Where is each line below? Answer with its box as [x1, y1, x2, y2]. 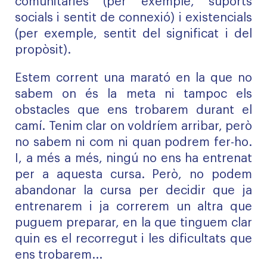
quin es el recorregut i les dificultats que [15, 233, 252, 245]
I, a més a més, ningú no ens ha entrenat [15, 153, 252, 164]
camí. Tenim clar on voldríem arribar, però [15, 120, 252, 132]
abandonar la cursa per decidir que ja [15, 185, 252, 197]
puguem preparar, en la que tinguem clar [15, 217, 252, 229]
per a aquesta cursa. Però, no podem [15, 169, 252, 181]
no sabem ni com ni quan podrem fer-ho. [15, 136, 252, 148]
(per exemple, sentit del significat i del [15, 28, 252, 40]
